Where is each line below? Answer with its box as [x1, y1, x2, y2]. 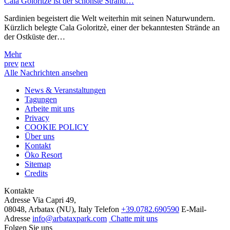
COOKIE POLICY [25, 122, 89, 131]
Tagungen [25, 94, 57, 104]
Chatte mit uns [111, 214, 158, 223]
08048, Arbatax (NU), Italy [4, 204, 92, 214]
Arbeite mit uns [25, 104, 74, 113]
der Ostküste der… [4, 32, 65, 41]
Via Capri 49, [32, 195, 76, 204]
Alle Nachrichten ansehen [4, 68, 88, 77]
